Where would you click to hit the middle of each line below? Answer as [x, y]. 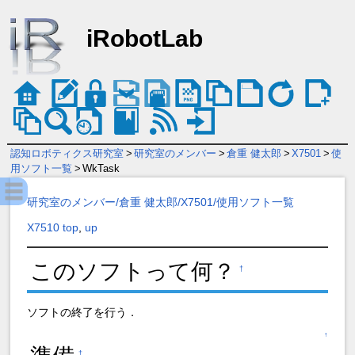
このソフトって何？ [133, 272]
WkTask [101, 169]
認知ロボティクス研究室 [67, 154]
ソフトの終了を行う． [83, 312]
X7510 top [53, 228]
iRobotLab [144, 38]
